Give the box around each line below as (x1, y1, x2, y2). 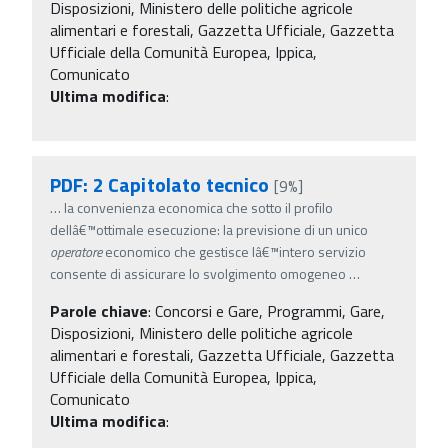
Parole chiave (50, 298, 148, 323)
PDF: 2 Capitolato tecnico (50, 168, 270, 200)
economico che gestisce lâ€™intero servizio (102, 240, 366, 262)
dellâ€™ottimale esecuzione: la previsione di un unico (50, 218, 368, 240)
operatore (50, 240, 102, 262)
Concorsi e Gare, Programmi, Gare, (155, 298, 385, 323)
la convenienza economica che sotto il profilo (64, 196, 333, 218)
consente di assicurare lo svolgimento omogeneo (50, 262, 349, 284)
